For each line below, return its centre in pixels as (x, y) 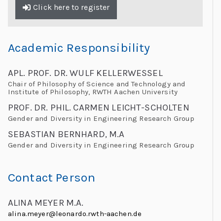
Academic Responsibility (79, 47)
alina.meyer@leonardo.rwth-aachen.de (75, 213)
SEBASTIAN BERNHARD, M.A (66, 134)
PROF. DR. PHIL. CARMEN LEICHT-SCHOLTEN (99, 107)
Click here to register (72, 7)
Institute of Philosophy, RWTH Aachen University (93, 92)
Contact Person (52, 177)
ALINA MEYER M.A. (46, 203)
